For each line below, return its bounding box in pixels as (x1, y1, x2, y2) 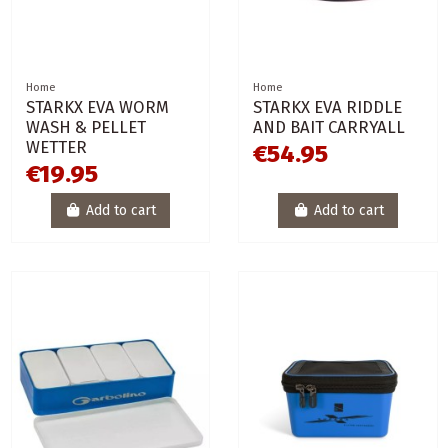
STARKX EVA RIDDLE (253, 97, 402, 118)
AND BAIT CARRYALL (253, 117, 405, 138)
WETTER (25, 137, 87, 158)
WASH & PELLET (25, 117, 146, 138)
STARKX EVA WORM (25, 97, 169, 118)
